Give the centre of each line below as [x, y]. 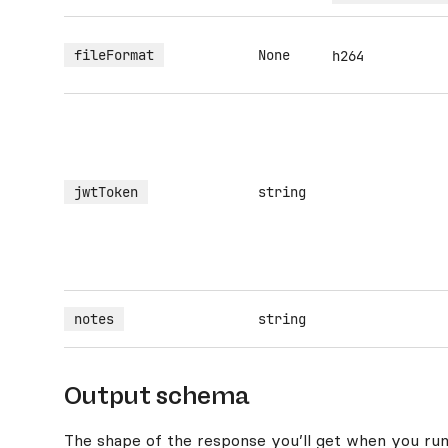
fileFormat [114, 55]
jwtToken [106, 192]
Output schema [156, 395]
